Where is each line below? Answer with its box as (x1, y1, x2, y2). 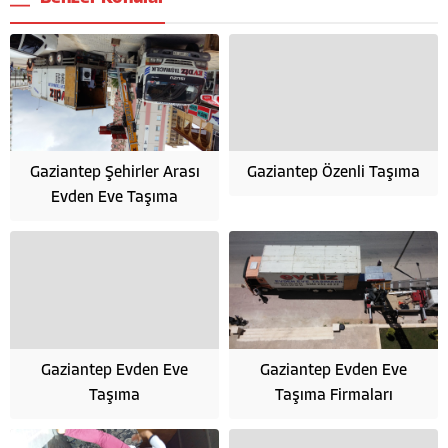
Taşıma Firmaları (274, 387, 393, 404)
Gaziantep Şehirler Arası (29, 165, 200, 182)
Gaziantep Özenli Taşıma (247, 165, 420, 182)
